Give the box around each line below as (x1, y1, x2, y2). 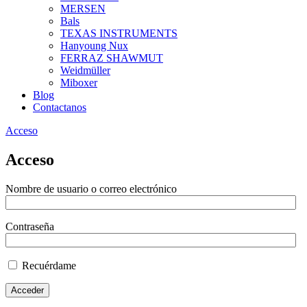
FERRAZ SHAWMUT (60, 51, 163, 64)
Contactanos (33, 101, 86, 113)
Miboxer (60, 76, 97, 88)
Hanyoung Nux (60, 39, 128, 51)
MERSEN (60, 2, 106, 14)
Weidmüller (60, 64, 110, 76)
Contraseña (5, 220, 54, 232)
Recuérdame (19, 259, 76, 271)
